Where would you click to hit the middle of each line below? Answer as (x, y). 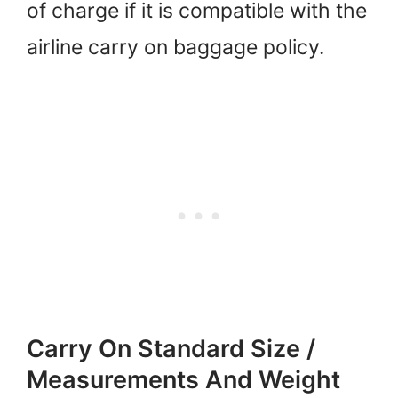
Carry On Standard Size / (171, 349)
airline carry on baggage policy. (175, 48)
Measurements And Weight (183, 380)
